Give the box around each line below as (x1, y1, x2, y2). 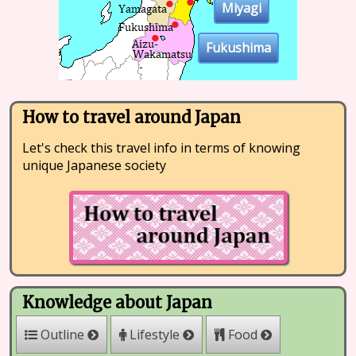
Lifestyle (126, 325, 184, 344)
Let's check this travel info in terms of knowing (22, 138, 301, 157)
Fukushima (205, 39, 271, 57)
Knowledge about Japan (21, 292, 213, 313)
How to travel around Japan (21, 106, 242, 128)
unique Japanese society (21, 156, 166, 174)
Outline (37, 325, 88, 344)
